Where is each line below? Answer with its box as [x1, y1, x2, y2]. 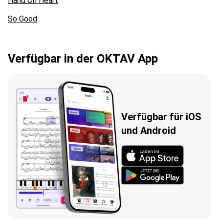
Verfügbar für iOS [121, 111, 201, 123]
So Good [8, 14, 37, 23]
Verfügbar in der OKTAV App [8, 51, 158, 66]
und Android [121, 125, 176, 137]
